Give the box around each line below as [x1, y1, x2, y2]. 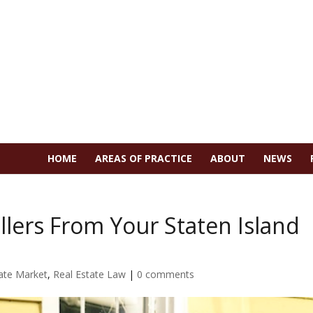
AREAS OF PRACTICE [94, 151, 192, 165]
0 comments [137, 267, 195, 281]
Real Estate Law [53, 267, 126, 281]
